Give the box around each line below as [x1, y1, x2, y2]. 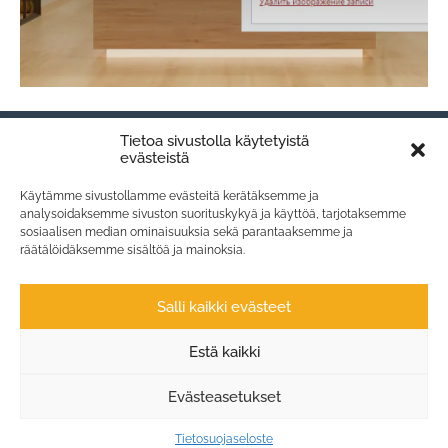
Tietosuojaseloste [175, 432, 273, 446]
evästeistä [120, 149, 189, 167]
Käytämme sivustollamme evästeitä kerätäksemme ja [20, 189, 319, 203]
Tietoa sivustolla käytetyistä [120, 132, 309, 150]
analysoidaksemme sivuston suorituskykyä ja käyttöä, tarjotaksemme [20, 207, 406, 221]
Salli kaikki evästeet [157, 297, 291, 316]
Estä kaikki [188, 342, 260, 361]
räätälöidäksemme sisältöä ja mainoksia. [20, 243, 245, 257]
